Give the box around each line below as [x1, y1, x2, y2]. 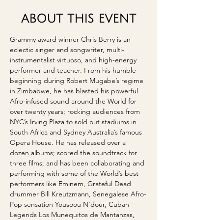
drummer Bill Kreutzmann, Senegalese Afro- [10, 190, 146, 198]
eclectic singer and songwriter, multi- [10, 45, 124, 54]
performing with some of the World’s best [10, 169, 140, 178]
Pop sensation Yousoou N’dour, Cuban [10, 200, 131, 209]
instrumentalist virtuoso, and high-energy [10, 55, 138, 64]
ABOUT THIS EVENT [21, 12, 136, 25]
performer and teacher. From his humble [10, 66, 138, 75]
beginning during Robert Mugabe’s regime [10, 76, 145, 85]
